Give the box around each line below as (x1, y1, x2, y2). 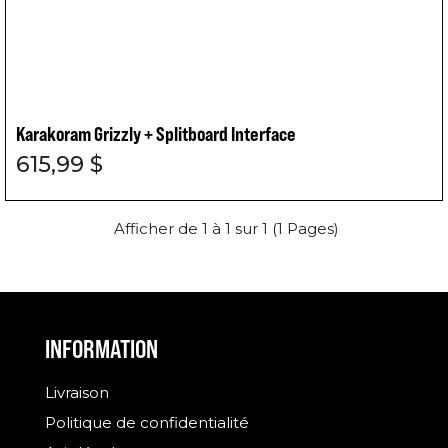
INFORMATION (44, 334, 158, 364)
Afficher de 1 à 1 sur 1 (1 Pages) (113, 219, 339, 238)
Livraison (44, 383, 109, 402)
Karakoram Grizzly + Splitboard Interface (16, 121, 296, 146)
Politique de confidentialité (44, 413, 249, 432)
